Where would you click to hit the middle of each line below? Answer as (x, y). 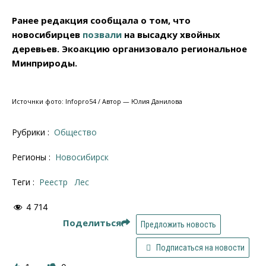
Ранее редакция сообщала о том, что (101, 20)
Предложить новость (178, 224)
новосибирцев (47, 35)
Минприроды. (45, 63)
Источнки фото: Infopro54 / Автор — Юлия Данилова (97, 102)
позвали (102, 35)
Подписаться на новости (199, 247)
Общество (79, 132)
